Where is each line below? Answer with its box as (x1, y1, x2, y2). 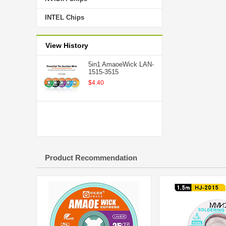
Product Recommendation (45, 153, 137, 162)
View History (45, 41, 88, 49)
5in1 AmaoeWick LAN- (88, 61, 154, 68)
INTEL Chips (45, 14, 84, 21)
